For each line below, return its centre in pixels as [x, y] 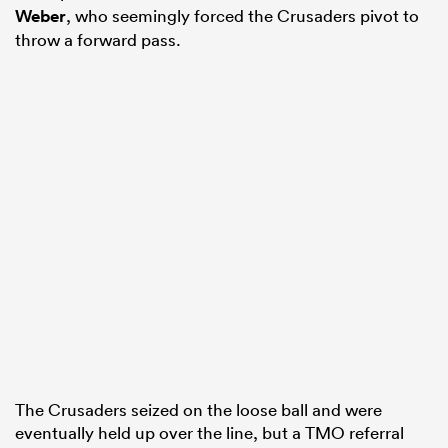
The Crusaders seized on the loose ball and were [198, 409]
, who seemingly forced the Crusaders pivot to [242, 15]
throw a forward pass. [98, 39]
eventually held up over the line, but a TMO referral [209, 432]
